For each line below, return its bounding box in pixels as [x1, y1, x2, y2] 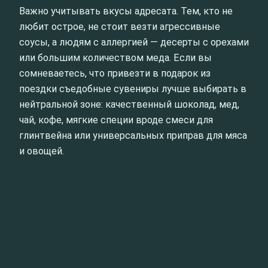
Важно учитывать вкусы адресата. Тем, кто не [19, 5, 233, 17]
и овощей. [19, 145, 64, 157]
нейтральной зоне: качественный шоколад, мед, [19, 98, 239, 110]
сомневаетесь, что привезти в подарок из [19, 67, 211, 79]
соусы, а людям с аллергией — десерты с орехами [19, 36, 249, 48]
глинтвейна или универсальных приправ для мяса [19, 129, 247, 141]
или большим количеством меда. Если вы [19, 51, 212, 63]
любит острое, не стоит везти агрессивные [19, 20, 220, 32]
